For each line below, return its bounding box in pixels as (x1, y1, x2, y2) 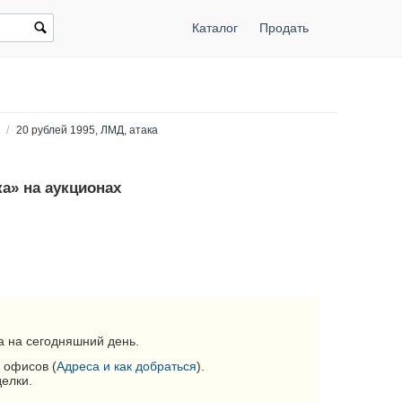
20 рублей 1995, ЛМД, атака (16, 124, 158, 136)
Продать (258, 21, 309, 35)
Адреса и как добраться (57, 359, 197, 373)
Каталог (191, 21, 238, 35)
